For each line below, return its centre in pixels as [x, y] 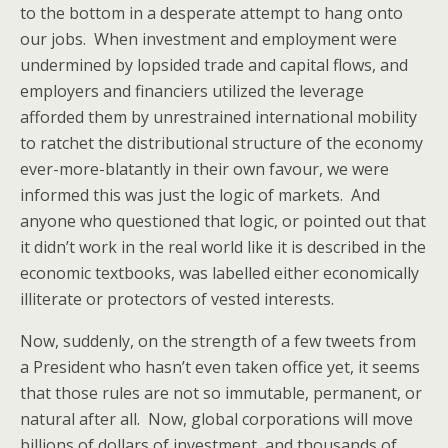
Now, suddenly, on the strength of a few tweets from [218, 341]
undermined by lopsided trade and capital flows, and [214, 65]
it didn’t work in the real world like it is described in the [223, 247]
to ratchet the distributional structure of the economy [221, 143]
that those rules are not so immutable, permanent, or [221, 393]
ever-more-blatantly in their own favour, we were [204, 169]
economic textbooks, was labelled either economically [219, 273]
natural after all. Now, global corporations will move [216, 419]
